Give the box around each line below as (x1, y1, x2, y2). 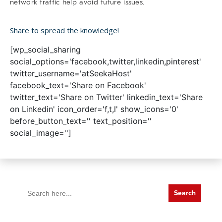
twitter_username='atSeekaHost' (10, 68, 132, 78)
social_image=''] (10, 127, 71, 138)
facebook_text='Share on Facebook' (10, 80, 146, 90)
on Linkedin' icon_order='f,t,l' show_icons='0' (10, 104, 178, 114)
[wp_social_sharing (10, 44, 81, 55)
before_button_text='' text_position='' (10, 115, 152, 126)
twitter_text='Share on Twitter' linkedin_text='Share (10, 92, 203, 102)
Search (20, 182, 46, 193)
